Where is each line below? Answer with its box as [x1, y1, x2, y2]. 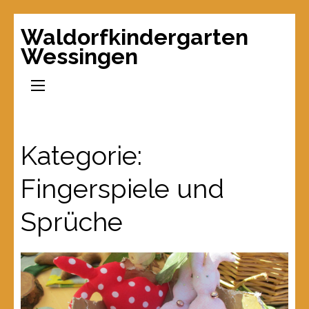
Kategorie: [21, 140, 142, 171]
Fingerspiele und [21, 173, 224, 204]
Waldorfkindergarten [21, 24, 248, 50]
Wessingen [21, 43, 138, 69]
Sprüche [21, 206, 123, 237]
